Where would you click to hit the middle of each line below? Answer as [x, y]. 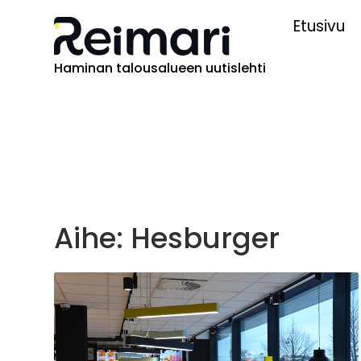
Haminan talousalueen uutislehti [160, 68]
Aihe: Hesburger [167, 239]
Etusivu [319, 27]
